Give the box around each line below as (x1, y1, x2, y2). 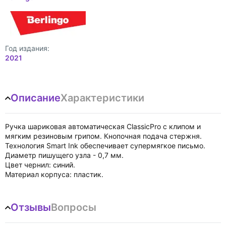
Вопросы (51, 201, 96, 213)
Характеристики (61, 92, 144, 104)
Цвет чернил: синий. (5, 160, 75, 169)
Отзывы (11, 201, 51, 213)
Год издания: (5, 44, 49, 52)
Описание (11, 92, 61, 104)
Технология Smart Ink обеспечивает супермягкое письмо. (5, 141, 205, 150)
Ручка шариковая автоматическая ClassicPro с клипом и (5, 122, 201, 131)
